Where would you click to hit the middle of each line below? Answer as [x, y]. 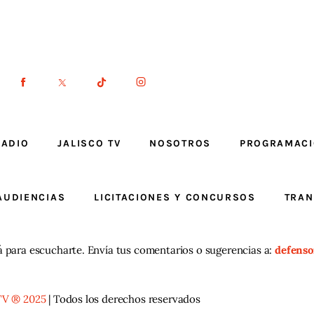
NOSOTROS [180, 144]
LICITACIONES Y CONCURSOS [175, 198]
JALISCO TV [89, 144]
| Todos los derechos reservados [123, 299]
